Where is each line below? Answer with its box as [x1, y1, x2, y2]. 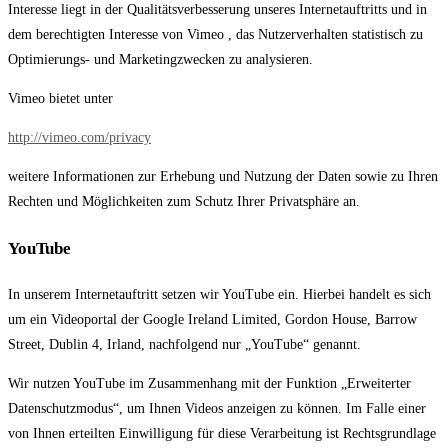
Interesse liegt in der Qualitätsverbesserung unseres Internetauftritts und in [8, 2, 427, 18]
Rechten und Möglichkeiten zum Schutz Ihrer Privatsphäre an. [8, 194, 360, 210]
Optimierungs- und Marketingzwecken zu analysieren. [8, 52, 313, 68]
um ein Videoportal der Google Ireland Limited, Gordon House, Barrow [8, 312, 417, 328]
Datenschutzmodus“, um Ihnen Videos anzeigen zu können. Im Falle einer [8, 401, 426, 417]
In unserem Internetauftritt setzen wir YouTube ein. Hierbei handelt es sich [8, 287, 431, 303]
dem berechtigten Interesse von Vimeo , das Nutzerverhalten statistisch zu [8, 27, 423, 43]
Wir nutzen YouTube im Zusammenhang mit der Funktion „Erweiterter [8, 376, 411, 392]
